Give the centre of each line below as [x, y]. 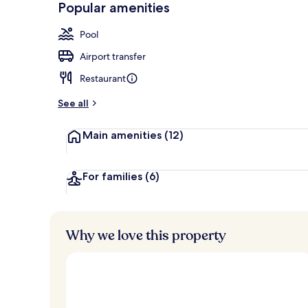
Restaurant [103, 78]
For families [112, 176]
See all [73, 103]
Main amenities [122, 135]
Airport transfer [113, 56]
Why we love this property [146, 235]
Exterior [271, 14]
